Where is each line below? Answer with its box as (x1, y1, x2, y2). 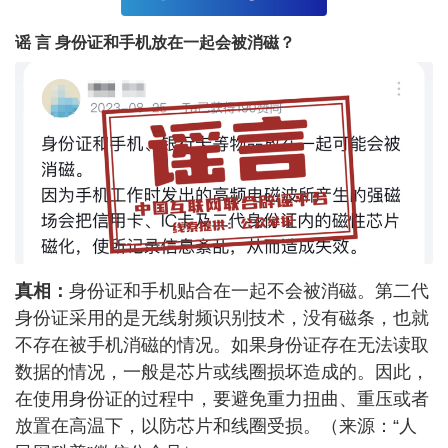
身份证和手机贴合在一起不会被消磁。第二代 (69, 281, 429, 302)
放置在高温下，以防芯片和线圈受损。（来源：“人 (15, 416, 417, 437)
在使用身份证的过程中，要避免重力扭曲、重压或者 (15, 389, 429, 410)
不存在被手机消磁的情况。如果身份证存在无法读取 (15, 335, 429, 356)
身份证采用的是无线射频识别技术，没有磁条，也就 (15, 308, 429, 329)
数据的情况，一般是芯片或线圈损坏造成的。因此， (15, 362, 429, 383)
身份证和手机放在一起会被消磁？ (51, 33, 295, 51)
